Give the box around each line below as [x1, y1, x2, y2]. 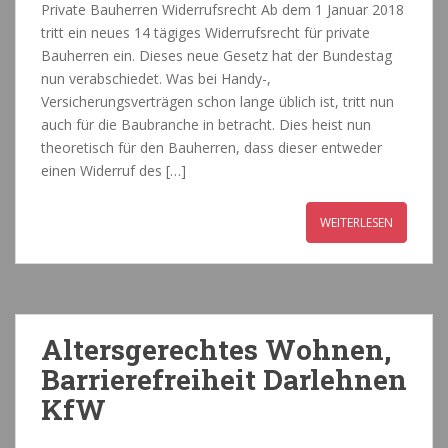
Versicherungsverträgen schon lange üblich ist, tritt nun [41, 92, 394, 112]
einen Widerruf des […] [41, 161, 186, 181]
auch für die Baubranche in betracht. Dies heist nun [41, 115, 371, 135]
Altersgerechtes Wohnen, [41, 331, 391, 369]
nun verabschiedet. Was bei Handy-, [41, 69, 271, 89]
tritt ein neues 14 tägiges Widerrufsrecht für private [41, 23, 370, 43]
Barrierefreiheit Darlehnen [41, 361, 407, 399]
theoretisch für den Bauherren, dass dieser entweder [41, 138, 382, 158]
